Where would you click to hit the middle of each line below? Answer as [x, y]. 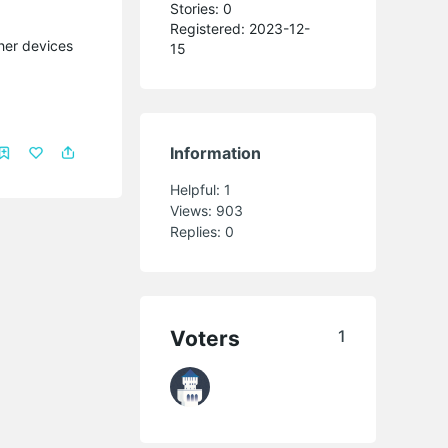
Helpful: [197, 189]
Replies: [198, 231]
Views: [193, 210]
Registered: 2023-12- [240, 28]
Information [216, 152]
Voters [205, 338]
